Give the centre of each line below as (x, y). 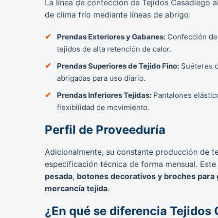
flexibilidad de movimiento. (103, 107)
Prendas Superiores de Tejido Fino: (118, 66)
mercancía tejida (76, 188)
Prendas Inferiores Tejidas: (104, 95)
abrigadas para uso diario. (101, 78)
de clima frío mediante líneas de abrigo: (118, 14)
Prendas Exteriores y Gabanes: (111, 36)
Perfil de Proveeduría (105, 129)
